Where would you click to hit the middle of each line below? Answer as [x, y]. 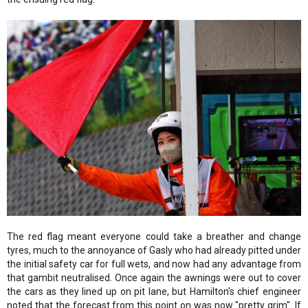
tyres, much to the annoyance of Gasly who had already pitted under [154, 251]
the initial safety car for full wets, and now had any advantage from [154, 264]
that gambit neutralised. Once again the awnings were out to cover [154, 278]
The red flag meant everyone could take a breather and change [154, 237]
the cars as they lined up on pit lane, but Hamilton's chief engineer [154, 292]
